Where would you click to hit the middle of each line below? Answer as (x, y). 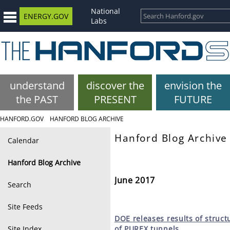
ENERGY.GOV (46, 16)
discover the (115, 85)
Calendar (23, 140)
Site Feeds (25, 207)
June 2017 (135, 180)
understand (37, 85)
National (106, 11)
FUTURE (193, 99)
